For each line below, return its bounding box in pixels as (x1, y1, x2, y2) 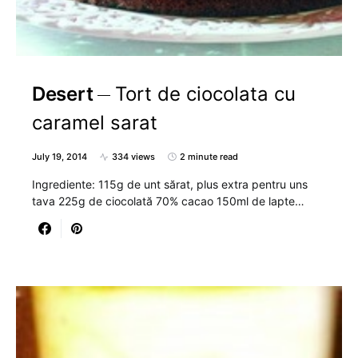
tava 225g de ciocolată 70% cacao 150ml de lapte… (32, 194, 304, 208)
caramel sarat (32, 111, 157, 134)
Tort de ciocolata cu (115, 82, 296, 105)
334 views (112, 151, 155, 162)
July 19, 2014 (32, 151, 87, 162)
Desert (32, 82, 93, 105)
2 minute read (180, 151, 238, 162)
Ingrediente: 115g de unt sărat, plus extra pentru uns (32, 177, 308, 191)
